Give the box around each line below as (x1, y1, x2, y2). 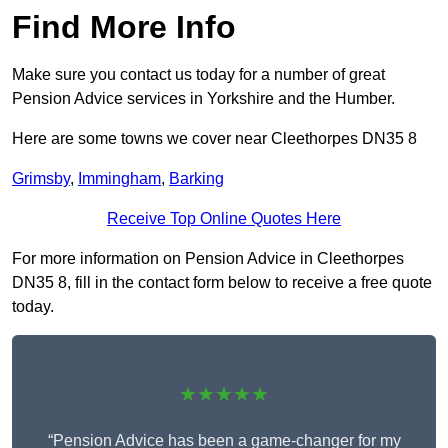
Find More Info (12, 9, 236, 46)
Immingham (78, 170, 161, 188)
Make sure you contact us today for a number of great (12, 66, 385, 84)
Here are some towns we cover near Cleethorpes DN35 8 (12, 130, 417, 148)
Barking (169, 170, 224, 188)
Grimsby (12, 170, 70, 188)
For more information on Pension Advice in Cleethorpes (12, 250, 404, 268)
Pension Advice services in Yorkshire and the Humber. (12, 90, 395, 108)
